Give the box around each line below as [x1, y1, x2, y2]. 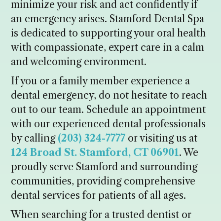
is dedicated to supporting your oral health [11, 27, 206, 39]
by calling [11, 132, 58, 144]
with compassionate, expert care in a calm [11, 41, 205, 53]
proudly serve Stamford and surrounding [11, 160, 198, 173]
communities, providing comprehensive [11, 175, 196, 187]
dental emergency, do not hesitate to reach [11, 89, 208, 101]
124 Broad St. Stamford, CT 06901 [11, 146, 180, 158]
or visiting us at [125, 132, 198, 144]
